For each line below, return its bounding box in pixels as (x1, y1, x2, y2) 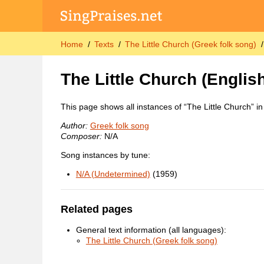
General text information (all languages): (75, 225, 226, 235)
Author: (60, 121, 88, 131)
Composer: (60, 131, 102, 141)
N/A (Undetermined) (75, 169, 150, 179)
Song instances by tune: (60, 150, 150, 160)
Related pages (60, 203, 133, 215)
